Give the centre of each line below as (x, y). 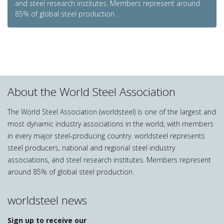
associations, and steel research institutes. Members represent (109, 159)
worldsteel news (47, 200)
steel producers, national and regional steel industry (91, 147)
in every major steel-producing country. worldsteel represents (106, 135)
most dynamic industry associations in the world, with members (110, 123)
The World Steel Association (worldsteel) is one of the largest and (112, 111)
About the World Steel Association (91, 91)
